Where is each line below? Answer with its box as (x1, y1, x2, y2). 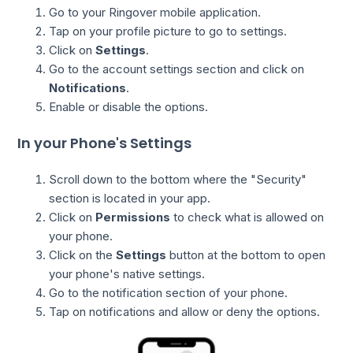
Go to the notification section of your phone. (49, 285, 288, 301)
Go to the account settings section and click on (49, 61, 305, 77)
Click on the (49, 247, 117, 263)
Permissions (95, 210, 171, 225)
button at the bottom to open (166, 247, 326, 263)
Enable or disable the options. (49, 99, 209, 115)
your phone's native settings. (49, 266, 206, 282)
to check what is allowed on (170, 210, 325, 225)
